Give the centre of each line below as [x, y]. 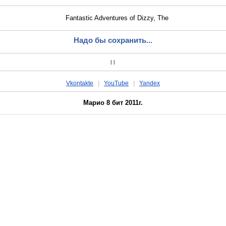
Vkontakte [79, 83]
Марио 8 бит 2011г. [113, 102]
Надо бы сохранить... [113, 40]
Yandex [149, 83]
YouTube [116, 83]
